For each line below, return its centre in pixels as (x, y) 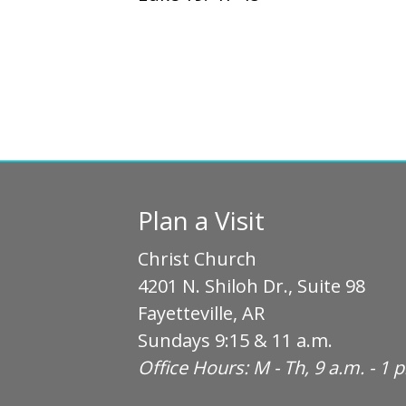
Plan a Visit (201, 220)
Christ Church (197, 258)
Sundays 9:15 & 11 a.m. (235, 340)
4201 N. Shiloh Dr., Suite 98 (251, 285)
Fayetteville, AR (201, 313)
